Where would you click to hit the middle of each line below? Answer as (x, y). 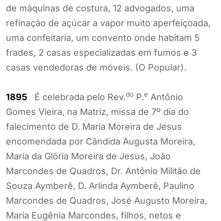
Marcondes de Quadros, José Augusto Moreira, (107, 200)
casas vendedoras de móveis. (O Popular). (96, 67)
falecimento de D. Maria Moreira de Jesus (94, 126)
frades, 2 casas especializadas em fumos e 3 (101, 52)
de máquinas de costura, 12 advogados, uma (100, 8)
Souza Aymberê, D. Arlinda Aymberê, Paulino (100, 185)
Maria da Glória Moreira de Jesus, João (88, 156)
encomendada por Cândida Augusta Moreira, (101, 141)
